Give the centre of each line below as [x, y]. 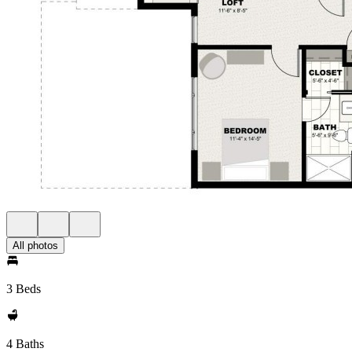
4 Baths [25, 344]
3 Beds [24, 289]
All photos [35, 246]
